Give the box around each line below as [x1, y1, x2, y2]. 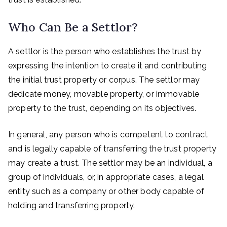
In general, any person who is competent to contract [8, 130, 208, 139]
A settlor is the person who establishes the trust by [8, 47, 202, 56]
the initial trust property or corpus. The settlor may [8, 75, 200, 85]
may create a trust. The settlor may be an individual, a [8, 158, 212, 168]
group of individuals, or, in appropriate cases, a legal [8, 172, 204, 182]
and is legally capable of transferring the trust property [8, 144, 217, 154]
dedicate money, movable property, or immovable [8, 89, 200, 99]
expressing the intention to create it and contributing [8, 61, 207, 70]
